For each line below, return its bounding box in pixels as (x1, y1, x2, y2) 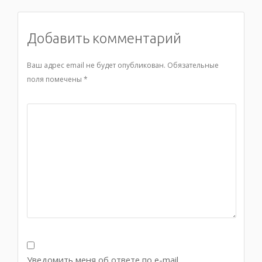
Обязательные (167, 60, 219, 71)
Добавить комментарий (27, 30, 181, 47)
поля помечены (27, 74, 84, 85)
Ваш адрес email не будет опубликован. (27, 60, 166, 71)
